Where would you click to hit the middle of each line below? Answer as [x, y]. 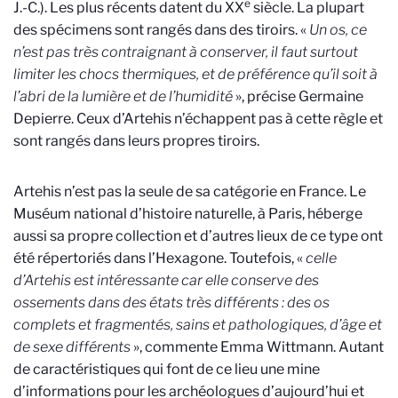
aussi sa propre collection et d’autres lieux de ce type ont [198, 235]
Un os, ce [338, 29]
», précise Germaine [298, 96]
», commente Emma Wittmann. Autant [259, 346]
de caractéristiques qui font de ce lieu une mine [167, 369]
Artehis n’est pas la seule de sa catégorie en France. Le [190, 191]
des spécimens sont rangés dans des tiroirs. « [161, 29]
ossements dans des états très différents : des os [171, 302]
